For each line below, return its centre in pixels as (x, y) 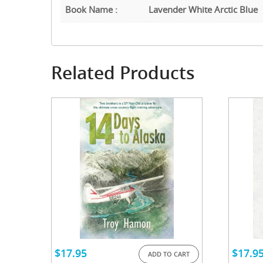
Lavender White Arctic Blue (203, 9)
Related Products (123, 73)
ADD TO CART (168, 254)
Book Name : (91, 9)
